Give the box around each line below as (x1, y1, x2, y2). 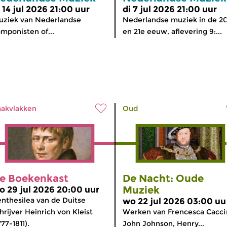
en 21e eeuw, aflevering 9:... (123, 26, 222, 36)
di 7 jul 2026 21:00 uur (123, 4, 217, 14)
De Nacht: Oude (123, 172, 204, 184)
